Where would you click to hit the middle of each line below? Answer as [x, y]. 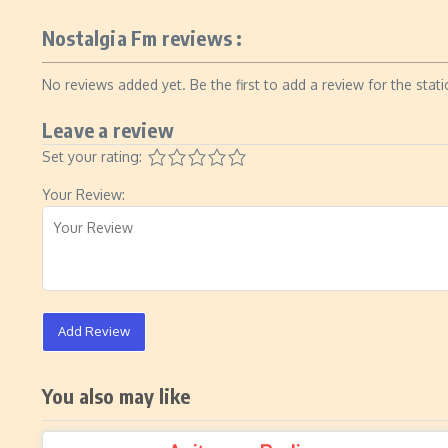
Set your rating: [92, 156]
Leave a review [108, 129]
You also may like [116, 395]
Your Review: [83, 194]
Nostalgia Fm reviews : [142, 37]
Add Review [94, 331]
